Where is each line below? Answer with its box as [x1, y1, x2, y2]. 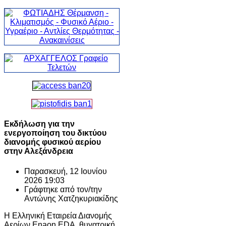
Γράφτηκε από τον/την [24, 185, 102, 194]
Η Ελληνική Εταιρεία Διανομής [4, 211, 112, 220]
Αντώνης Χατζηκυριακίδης [24, 194, 118, 203]
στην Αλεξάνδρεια [4, 147, 73, 156]
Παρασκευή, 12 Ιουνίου [24, 166, 107, 176]
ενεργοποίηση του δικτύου [4, 129, 106, 138]
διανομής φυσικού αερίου [4, 138, 101, 147]
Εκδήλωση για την [4, 120, 75, 129]
